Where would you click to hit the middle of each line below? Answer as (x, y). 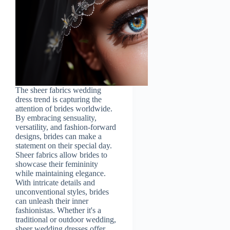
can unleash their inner (52, 201)
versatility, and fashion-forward (66, 127)
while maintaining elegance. (61, 173)
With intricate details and (55, 182)
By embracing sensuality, (56, 118)
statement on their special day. (64, 145)
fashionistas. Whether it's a (58, 210)
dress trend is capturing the (59, 99)
